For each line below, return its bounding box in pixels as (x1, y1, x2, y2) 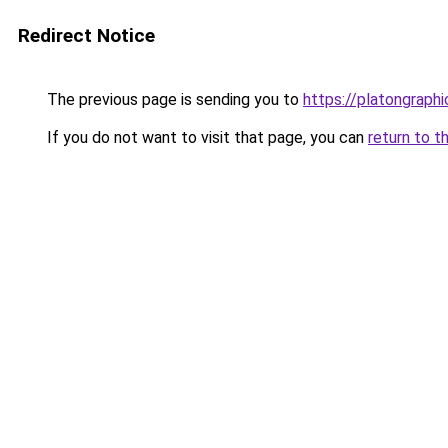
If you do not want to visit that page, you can (43, 128, 368, 147)
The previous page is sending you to (43, 90, 303, 109)
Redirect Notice (18, 24, 155, 47)
